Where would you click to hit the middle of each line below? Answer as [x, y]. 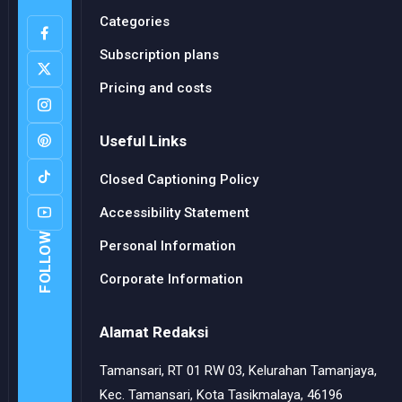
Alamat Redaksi [153, 332]
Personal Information [167, 246]
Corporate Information [171, 280]
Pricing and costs [155, 88]
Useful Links [143, 141]
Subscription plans [159, 55]
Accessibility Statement [174, 213]
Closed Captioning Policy [179, 180]
